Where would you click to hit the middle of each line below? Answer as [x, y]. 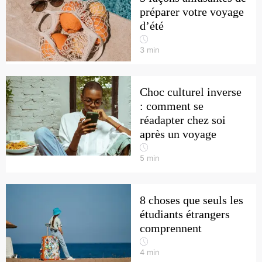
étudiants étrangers [185, 214]
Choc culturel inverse [191, 92]
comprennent [171, 228]
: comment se [172, 106]
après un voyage [178, 134]
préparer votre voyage [192, 12]
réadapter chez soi [183, 120]
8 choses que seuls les [192, 200]
